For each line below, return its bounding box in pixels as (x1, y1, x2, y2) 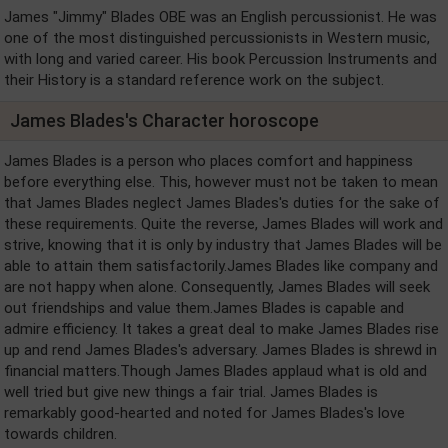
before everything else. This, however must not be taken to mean (4, 173, 438, 191)
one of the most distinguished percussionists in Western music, (4, 29, 430, 47)
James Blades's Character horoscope (10, 110, 319, 131)
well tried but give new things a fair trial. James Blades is (4, 383, 378, 401)
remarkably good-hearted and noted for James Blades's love (4, 404, 405, 422)
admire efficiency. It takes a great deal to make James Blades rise (4, 320, 439, 338)
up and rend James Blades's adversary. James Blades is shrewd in (4, 341, 437, 359)
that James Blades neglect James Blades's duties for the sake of (4, 194, 440, 212)
